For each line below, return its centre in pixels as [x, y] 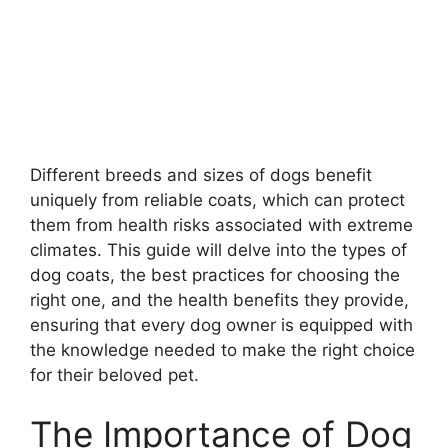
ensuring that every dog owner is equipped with [221, 324]
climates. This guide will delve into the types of [218, 249]
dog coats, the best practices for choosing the [215, 274]
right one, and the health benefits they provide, [219, 299]
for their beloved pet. [114, 374]
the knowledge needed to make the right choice [222, 349]
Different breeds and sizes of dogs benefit [201, 174]
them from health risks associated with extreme [221, 224]
